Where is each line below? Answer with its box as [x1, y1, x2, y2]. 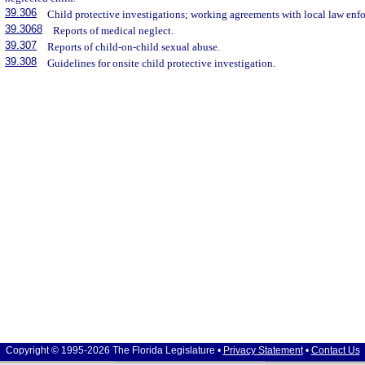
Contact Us [310, 345, 360, 356]
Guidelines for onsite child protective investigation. [47, 57, 276, 69]
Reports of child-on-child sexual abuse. [47, 41, 221, 53]
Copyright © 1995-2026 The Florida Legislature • [5, 345, 223, 356]
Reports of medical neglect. [53, 24, 174, 37]
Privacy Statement [222, 345, 303, 356]
